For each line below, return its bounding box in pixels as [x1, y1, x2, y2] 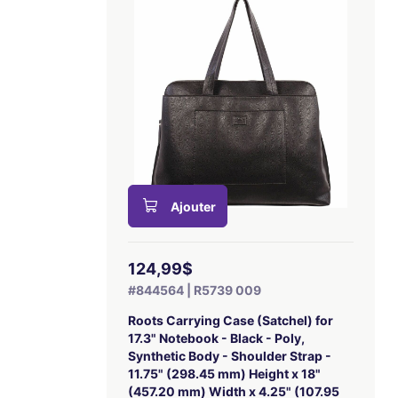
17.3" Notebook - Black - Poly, [128, 330, 306, 346]
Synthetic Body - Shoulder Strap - [128, 348, 332, 363]
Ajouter [171, 199, 217, 214]
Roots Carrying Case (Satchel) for [128, 313, 334, 328]
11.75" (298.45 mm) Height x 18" [128, 366, 322, 381]
